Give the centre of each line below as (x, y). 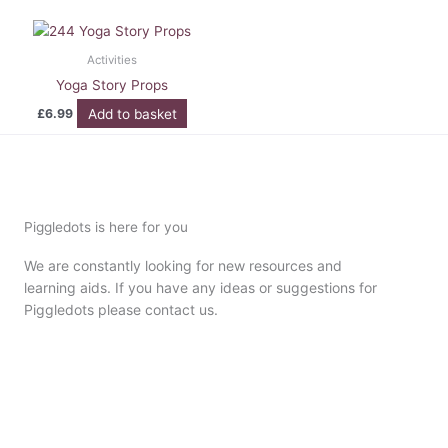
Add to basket (132, 113)
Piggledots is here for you (106, 227)
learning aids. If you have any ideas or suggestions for (200, 288)
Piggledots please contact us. (121, 310)
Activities (112, 59)
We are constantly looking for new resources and (183, 266)
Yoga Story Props (112, 84)
